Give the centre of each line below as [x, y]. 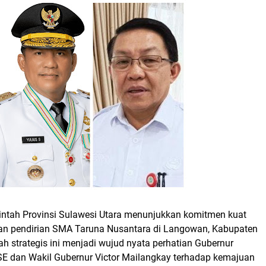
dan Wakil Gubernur [51, 257]
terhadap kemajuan [213, 257]
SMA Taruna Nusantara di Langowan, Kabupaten [155, 229]
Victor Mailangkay [133, 257]
